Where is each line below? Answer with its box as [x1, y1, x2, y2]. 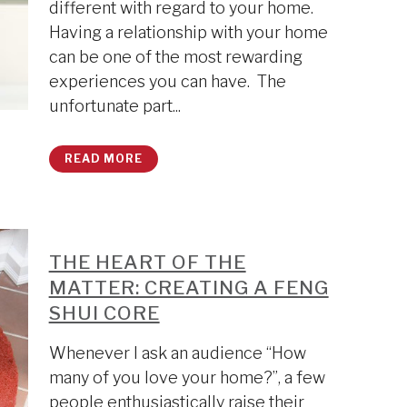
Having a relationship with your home [48, 23, 328, 42]
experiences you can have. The [48, 72, 286, 91]
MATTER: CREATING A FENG [48, 276, 329, 299]
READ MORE [64, 152, 143, 165]
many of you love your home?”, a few [48, 368, 325, 387]
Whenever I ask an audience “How [48, 343, 306, 362]
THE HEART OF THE [48, 251, 246, 273]
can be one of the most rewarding [48, 47, 303, 66]
